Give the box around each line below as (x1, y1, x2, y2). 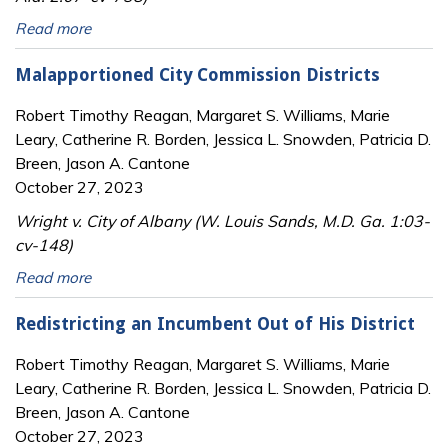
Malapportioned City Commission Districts (15, 65, 380, 86)
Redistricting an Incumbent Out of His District (15, 314, 415, 335)
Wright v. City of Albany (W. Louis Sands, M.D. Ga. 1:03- (15, 210, 430, 231)
